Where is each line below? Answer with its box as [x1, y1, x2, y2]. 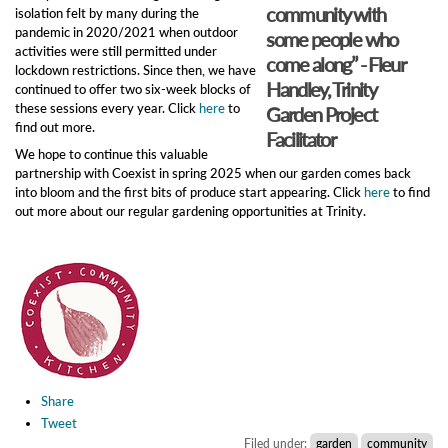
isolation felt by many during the [15, 4, 199, 21]
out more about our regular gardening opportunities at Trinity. [15, 202, 366, 219]
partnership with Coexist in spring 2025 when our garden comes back [15, 164, 411, 181]
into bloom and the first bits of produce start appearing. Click [15, 183, 364, 200]
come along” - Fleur [266, 51, 406, 76]
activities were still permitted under [15, 42, 217, 59]
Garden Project [266, 101, 377, 126]
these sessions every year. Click [15, 99, 199, 116]
